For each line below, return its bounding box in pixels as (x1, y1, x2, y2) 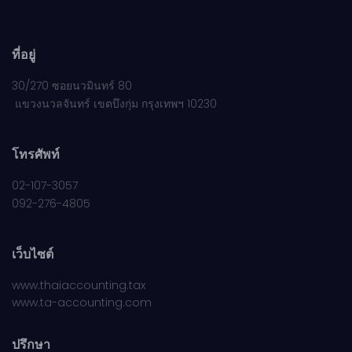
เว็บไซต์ (12, 247, 53, 262)
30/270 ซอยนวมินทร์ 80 (12, 78, 132, 93)
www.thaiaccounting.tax (12, 277, 145, 293)
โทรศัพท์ (12, 145, 60, 163)
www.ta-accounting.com (12, 295, 152, 310)
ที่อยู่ (12, 46, 35, 64)
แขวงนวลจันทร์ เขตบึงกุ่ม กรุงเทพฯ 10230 (12, 96, 217, 112)
